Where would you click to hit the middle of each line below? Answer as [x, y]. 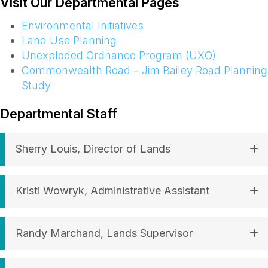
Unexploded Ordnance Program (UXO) [119, 56]
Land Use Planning [69, 41]
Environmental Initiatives [83, 26]
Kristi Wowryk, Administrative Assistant [112, 191]
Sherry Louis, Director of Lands [93, 149]
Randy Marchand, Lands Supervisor [104, 233]
